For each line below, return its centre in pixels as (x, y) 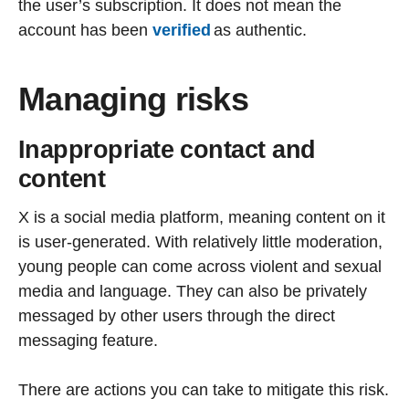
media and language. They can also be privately (193, 292)
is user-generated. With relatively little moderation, (200, 242)
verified (182, 30)
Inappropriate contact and (167, 149)
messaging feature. (88, 341)
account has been (85, 30)
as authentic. (262, 30)
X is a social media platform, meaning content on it (202, 218)
